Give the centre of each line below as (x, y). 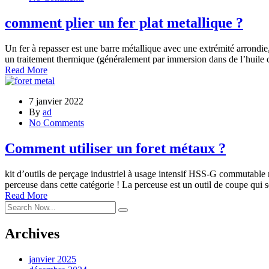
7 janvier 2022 (56, 101)
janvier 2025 (53, 259)
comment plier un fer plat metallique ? (124, 23)
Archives (32, 233)
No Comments (56, 122)
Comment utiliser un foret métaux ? (115, 148)
